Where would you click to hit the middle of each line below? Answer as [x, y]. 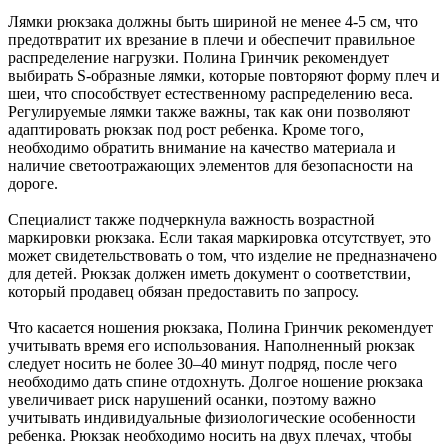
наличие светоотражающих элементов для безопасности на [210, 165]
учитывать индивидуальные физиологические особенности [212, 417]
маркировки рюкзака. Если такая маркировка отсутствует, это [219, 237]
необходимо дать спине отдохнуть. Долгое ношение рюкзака [215, 381]
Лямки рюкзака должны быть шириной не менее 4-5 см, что [213, 21]
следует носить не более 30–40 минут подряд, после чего [202, 363]
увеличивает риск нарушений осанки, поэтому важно [192, 399]
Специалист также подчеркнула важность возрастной [191, 219]
